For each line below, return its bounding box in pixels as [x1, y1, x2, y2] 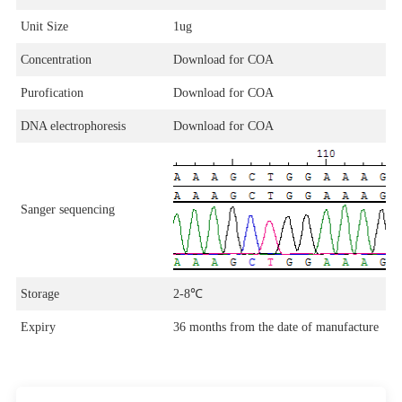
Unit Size [20, 20, 68, 34]
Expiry [20, 320, 56, 335]
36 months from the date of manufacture [172, 320, 379, 335]
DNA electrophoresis [20, 119, 126, 134]
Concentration [20, 53, 92, 67]
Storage [20, 287, 59, 301]
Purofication [20, 86, 83, 100]
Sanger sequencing [20, 203, 115, 217]
